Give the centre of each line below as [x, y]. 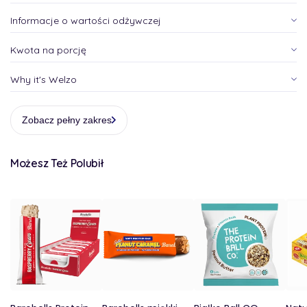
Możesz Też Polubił [57, 163]
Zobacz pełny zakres [67, 120]
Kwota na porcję [48, 50]
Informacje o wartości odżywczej [86, 20]
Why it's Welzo [44, 79]
